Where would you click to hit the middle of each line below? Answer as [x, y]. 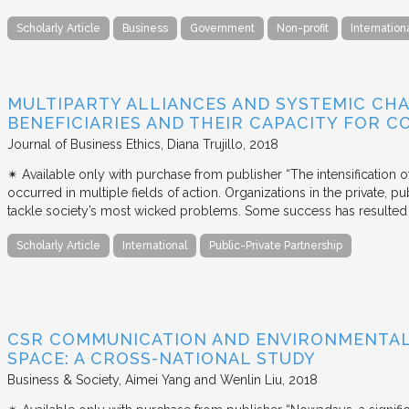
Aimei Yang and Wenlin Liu [204, 379]
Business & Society [63, 379]
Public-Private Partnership [276, 245]
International [155, 245]
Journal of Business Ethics [84, 144]
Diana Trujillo [205, 144]
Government [222, 28]
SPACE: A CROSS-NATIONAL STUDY [162, 358]
